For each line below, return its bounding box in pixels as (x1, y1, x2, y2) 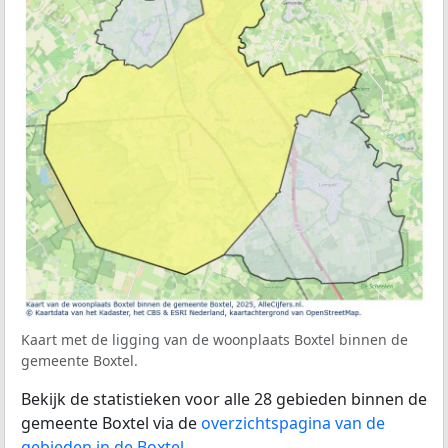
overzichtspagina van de (201, 411, 385, 434)
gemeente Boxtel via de (21, 411, 201, 434)
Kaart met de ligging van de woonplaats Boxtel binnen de (21, 329, 408, 349)
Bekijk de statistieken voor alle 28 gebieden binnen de (21, 387, 427, 410)
